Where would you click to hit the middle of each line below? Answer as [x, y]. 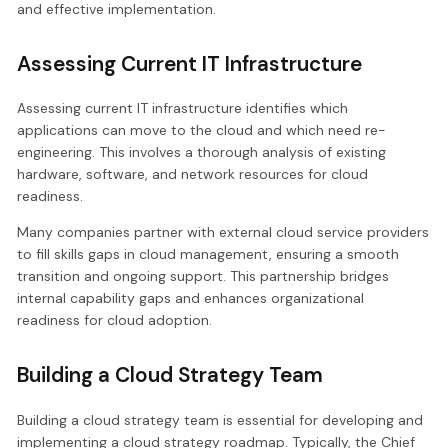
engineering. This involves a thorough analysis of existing [202, 152]
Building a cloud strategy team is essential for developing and [220, 420]
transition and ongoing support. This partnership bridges [203, 276]
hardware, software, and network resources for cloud [193, 174]
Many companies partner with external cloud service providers [223, 232]
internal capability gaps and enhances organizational [191, 298]
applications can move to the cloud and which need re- [202, 130]
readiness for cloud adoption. [115, 320]
